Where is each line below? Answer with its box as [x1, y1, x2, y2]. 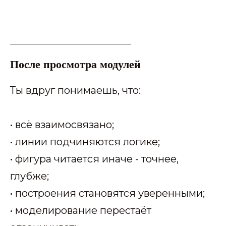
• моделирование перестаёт [10, 204, 151, 216]
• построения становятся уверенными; [10, 187, 205, 199]
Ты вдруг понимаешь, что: [10, 84, 141, 96]
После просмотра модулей [10, 55, 141, 72]
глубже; [10, 169, 49, 182]
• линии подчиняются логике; [10, 135, 160, 148]
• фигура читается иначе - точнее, [10, 152, 179, 165]
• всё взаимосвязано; [10, 118, 114, 131]
